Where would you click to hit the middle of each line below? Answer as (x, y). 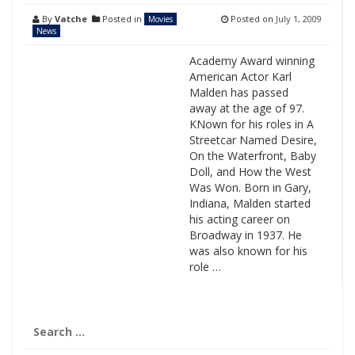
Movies (160, 19)
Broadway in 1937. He (245, 235)
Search (44, 323)
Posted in (122, 19)
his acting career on (239, 219)
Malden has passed (239, 92)
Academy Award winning (252, 61)
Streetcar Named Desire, (253, 140)
